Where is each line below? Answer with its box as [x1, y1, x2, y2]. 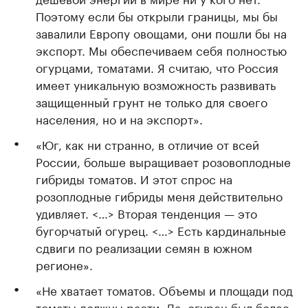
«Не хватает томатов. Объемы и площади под [36, 280, 293, 298]
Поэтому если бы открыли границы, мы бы [36, 6, 278, 24]
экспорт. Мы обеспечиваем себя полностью [36, 41, 287, 58]
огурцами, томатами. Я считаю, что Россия [36, 58, 278, 76]
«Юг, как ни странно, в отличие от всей [36, 135, 259, 153]
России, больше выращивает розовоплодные [36, 152, 291, 170]
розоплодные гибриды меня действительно [36, 186, 283, 204]
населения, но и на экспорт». [36, 109, 203, 127]
